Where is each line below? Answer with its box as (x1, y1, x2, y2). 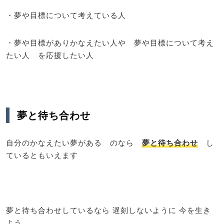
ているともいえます (6, 150, 78, 160)
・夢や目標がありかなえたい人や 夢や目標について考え (6, 37, 214, 47)
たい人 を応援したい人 (6, 49, 94, 60)
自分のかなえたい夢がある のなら (6, 137, 142, 147)
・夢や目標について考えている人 (6, 9, 126, 20)
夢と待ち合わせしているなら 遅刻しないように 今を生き (6, 205, 211, 215)
